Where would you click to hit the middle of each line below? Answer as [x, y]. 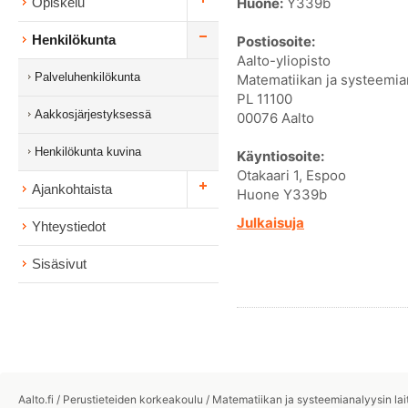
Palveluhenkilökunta [87, 77]
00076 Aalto [275, 117]
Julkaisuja [270, 222]
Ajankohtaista [72, 189]
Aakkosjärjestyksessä [93, 114]
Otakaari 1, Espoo [291, 175]
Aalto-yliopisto [284, 60]
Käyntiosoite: [280, 156]
